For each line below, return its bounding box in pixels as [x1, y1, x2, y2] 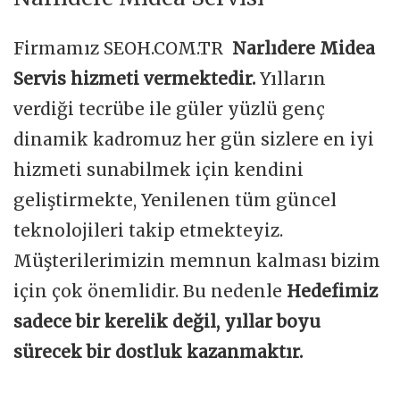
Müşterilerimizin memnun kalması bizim [13, 250, 380, 272]
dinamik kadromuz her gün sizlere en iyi [13, 129, 374, 151]
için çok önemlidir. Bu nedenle [13, 280, 287, 303]
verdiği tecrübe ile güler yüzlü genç [13, 98, 325, 121]
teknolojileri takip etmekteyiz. [13, 220, 283, 242]
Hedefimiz [287, 280, 378, 303]
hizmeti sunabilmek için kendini [13, 159, 304, 181]
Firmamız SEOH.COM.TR [13, 37, 232, 60]
